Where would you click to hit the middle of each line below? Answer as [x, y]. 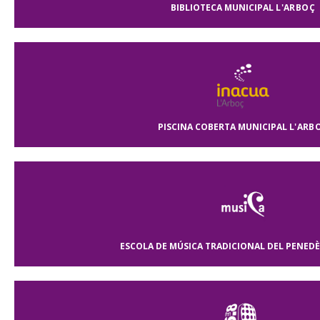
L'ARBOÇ [294, 7]
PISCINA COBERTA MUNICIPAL [222, 127]
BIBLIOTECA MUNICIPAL [222, 7]
